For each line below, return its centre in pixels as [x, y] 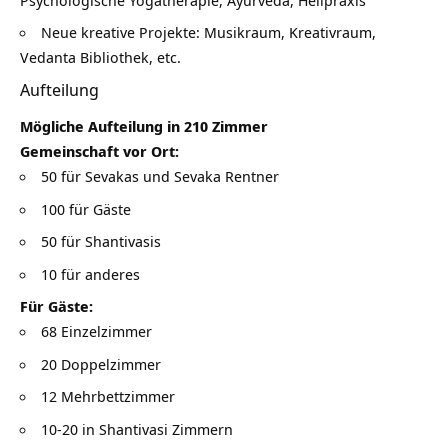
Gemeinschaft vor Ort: [101, 151]
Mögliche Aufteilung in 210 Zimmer [144, 126]
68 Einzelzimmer [96, 331]
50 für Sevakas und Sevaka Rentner [160, 176]
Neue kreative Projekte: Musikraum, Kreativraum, [208, 32]
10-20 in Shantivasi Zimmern [137, 428]
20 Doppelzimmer [101, 363]
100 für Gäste [86, 208]
